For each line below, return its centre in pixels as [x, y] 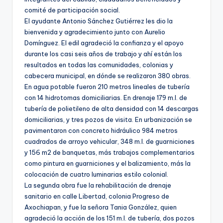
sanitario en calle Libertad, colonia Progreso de [97, 196]
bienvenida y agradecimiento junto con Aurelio [95, 32]
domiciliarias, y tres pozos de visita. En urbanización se [108, 119]
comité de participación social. [72, 10]
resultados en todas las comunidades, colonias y [99, 64]
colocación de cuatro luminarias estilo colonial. [96, 174]
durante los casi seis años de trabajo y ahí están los [103, 54]
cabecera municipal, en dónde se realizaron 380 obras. [108, 75]
